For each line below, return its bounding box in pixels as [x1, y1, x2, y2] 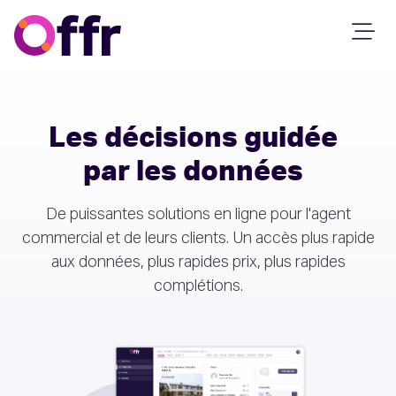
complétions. [153, 278, 243, 294]
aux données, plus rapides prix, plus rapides [50, 255, 346, 270]
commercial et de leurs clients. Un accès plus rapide [21, 231, 375, 247]
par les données [82, 158, 303, 187]
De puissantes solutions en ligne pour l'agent [45, 207, 351, 223]
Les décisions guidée [48, 125, 338, 153]
